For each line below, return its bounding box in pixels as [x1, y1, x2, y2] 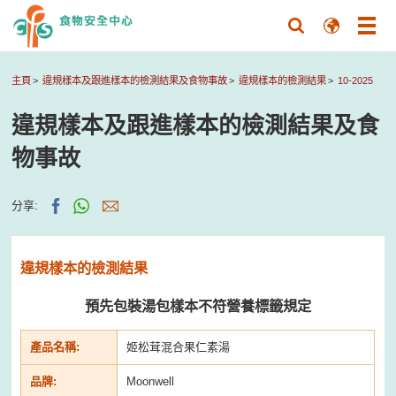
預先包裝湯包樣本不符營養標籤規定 [84, 297, 311, 314]
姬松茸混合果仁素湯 [126, 339, 231, 354]
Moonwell [126, 374, 175, 388]
